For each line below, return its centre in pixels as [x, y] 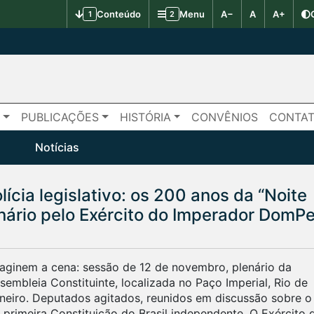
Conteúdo [119, 14]
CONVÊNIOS [225, 117]
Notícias [57, 147]
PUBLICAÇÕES [60, 117]
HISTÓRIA [145, 117]
